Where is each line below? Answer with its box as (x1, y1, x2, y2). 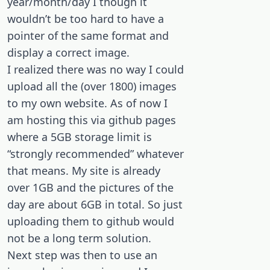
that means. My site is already (7, 163, 160, 178)
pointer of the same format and (7, 28, 169, 43)
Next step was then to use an (7, 248, 157, 263)
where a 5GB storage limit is (7, 130, 152, 145)
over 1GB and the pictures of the (7, 180, 174, 195)
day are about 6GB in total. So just (7, 197, 183, 212)
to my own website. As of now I (7, 96, 168, 111)
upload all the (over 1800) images (7, 79, 177, 94)
